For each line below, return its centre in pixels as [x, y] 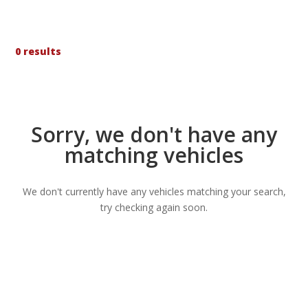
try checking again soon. [154, 207]
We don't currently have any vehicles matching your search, [154, 191]
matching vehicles [154, 155]
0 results [38, 51]
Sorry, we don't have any [154, 134]
